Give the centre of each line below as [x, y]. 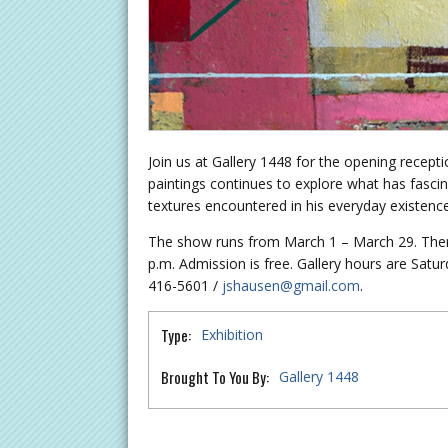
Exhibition [232, 335]
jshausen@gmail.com [291, 286]
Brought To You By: [215, 377]
